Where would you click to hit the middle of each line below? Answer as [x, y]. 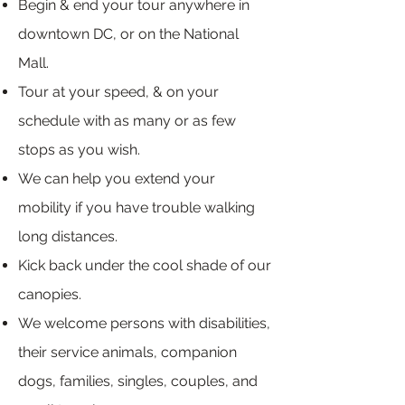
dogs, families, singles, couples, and [138, 381]
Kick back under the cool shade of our [145, 265]
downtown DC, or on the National [128, 34]
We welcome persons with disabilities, [144, 323]
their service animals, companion [127, 352]
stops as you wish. [79, 150]
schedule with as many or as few [127, 121]
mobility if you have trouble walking [137, 207]
